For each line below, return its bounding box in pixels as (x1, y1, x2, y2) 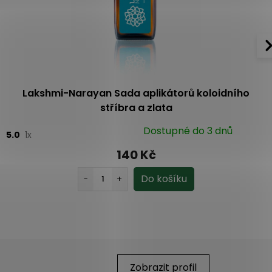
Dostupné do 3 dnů (143, 123, 233, 138)
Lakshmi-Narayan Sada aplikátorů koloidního (22, 86, 250, 100)
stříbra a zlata (100, 100, 172, 115)
